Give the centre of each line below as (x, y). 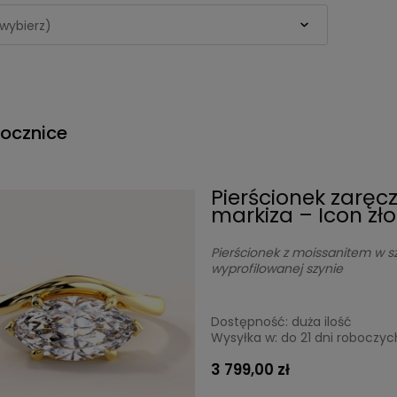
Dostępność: (250, 322)
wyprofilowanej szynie (277, 269)
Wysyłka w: (245, 338)
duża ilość (322, 322)
